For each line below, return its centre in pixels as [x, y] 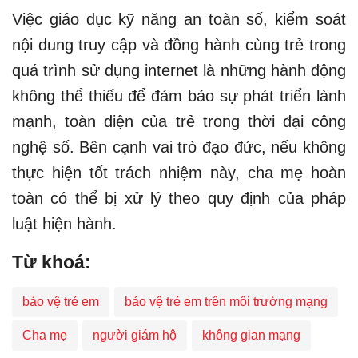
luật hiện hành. [64, 223]
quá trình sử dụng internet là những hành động [179, 70]
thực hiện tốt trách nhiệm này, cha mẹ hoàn [179, 172]
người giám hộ [135, 335]
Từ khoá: [52, 262]
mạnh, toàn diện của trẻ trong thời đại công [179, 121]
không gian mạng [251, 335]
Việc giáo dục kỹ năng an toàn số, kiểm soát [179, 19]
